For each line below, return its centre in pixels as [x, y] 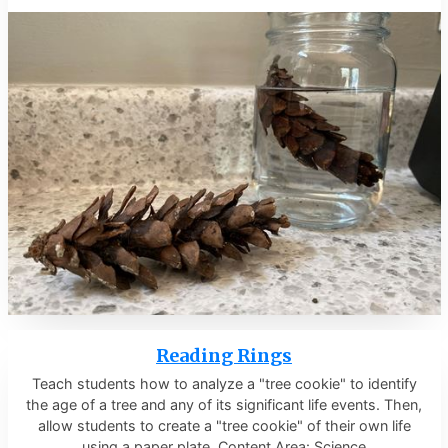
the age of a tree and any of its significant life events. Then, [224, 405]
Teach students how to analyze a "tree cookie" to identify [224, 384]
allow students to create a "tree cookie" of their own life [224, 426]
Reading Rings [224, 356]
